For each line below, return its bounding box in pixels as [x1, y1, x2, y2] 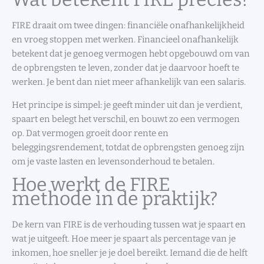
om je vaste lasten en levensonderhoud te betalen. [12, 156, 214, 167]
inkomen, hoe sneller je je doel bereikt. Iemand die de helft [12, 247, 247, 259]
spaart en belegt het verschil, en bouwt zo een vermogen [12, 114, 240, 125]
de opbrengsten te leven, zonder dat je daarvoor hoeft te [12, 62, 239, 74]
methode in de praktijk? [12, 187, 217, 210]
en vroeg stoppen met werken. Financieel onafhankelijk [12, 34, 239, 45]
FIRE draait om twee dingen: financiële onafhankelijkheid [12, 20, 245, 31]
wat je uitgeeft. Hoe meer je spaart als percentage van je [12, 233, 236, 245]
